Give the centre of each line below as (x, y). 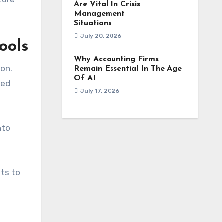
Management (99, 14)
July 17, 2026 (100, 91)
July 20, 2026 (101, 36)
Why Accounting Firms (116, 59)
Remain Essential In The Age (128, 69)
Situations (92, 23)
